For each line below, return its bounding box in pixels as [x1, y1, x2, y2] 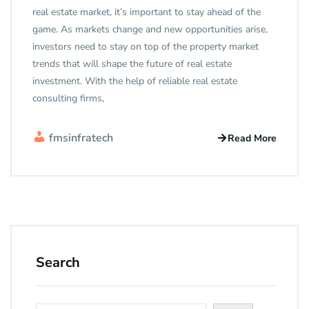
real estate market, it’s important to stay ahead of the [32, 6, 261, 19]
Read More [228, 131, 277, 145]
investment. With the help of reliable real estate [32, 74, 237, 88]
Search [36, 253, 80, 272]
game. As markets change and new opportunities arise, [32, 23, 268, 37]
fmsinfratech [49, 130, 113, 146]
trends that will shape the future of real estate [32, 57, 232, 71]
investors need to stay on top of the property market [32, 40, 259, 54]
